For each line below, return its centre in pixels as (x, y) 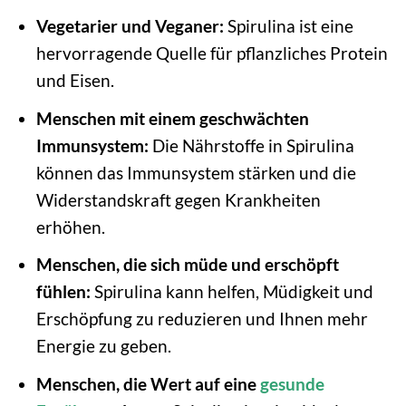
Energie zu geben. (103, 346)
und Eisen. (75, 81)
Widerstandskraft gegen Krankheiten (178, 199)
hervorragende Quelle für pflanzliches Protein (212, 53)
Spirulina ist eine (288, 26)
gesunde (292, 383)
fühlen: (63, 292)
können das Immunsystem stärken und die (196, 172)
